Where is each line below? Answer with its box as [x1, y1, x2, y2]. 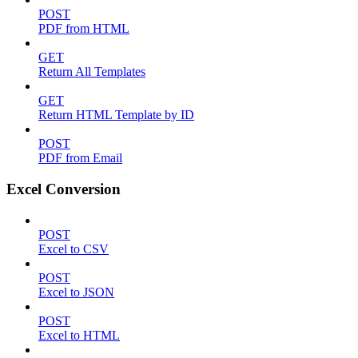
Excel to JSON [38, 284, 114, 299]
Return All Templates [38, 65, 145, 79]
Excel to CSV [38, 241, 109, 256]
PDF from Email [38, 151, 122, 165]
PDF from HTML [38, 22, 129, 36]
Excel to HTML [38, 328, 120, 342]
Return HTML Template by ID [38, 108, 194, 122]
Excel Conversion [6, 180, 121, 197]
